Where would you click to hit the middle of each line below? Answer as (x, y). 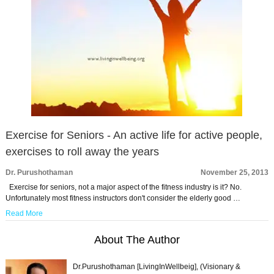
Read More (24, 213)
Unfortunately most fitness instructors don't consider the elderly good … (123, 198)
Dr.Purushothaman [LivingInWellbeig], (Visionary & (156, 267)
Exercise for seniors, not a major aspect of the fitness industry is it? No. (123, 187)
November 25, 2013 (235, 172)
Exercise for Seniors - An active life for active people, (134, 135)
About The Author (137, 240)
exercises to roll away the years (82, 152)
